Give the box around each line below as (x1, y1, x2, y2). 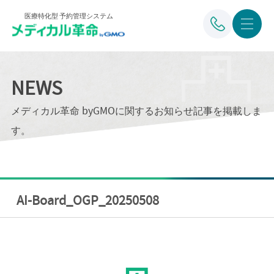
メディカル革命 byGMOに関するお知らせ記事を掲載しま (10, 105, 262, 117)
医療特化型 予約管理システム (24, 11, 113, 20)
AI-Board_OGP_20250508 (16, 193, 159, 209)
